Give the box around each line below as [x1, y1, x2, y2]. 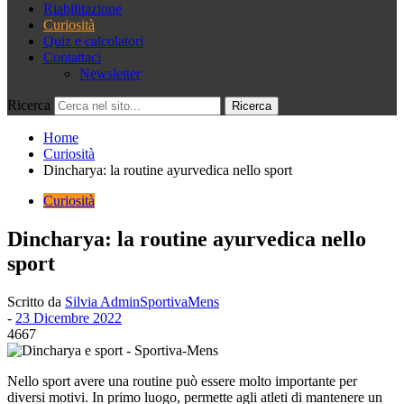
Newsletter [79, 66, 141, 81]
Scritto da [7, 293, 65, 309]
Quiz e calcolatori [43, 33, 143, 49]
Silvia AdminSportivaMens [65, 293, 219, 309]
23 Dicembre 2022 [15, 309, 122, 326]
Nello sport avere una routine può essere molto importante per [7, 372, 357, 389]
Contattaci [43, 50, 101, 65]
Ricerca [7, 97, 50, 113]
